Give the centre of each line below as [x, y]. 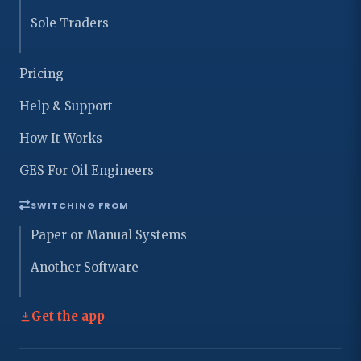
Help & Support [66, 106]
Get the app [68, 316]
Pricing [41, 73]
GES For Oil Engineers [87, 170]
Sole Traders [70, 23]
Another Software [85, 267]
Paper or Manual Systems [109, 234]
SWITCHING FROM [80, 205]
